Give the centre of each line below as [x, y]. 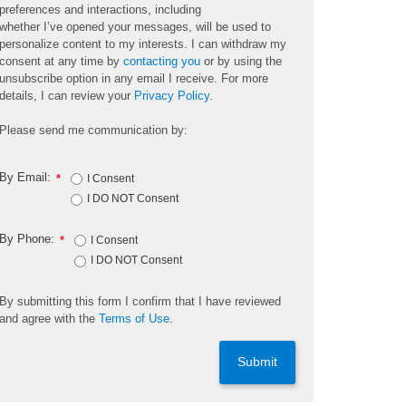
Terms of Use [135, 319]
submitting [45, 302]
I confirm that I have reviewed [203, 302]
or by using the [242, 62]
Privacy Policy [172, 96]
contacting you [162, 62]
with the [75, 319]
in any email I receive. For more [184, 79]
